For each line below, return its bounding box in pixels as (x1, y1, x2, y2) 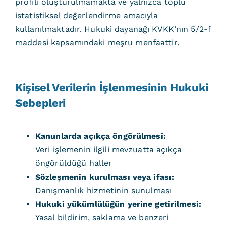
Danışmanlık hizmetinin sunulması (35, 186, 172, 195)
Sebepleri (15, 97, 66, 109)
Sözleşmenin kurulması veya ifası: (35, 172, 175, 182)
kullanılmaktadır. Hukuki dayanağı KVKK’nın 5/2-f (15, 24, 211, 34)
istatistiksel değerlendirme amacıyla (15, 11, 158, 20)
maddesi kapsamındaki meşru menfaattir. (15, 38, 179, 47)
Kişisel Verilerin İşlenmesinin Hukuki (15, 81, 208, 94)
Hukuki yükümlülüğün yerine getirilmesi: (35, 199, 201, 209)
